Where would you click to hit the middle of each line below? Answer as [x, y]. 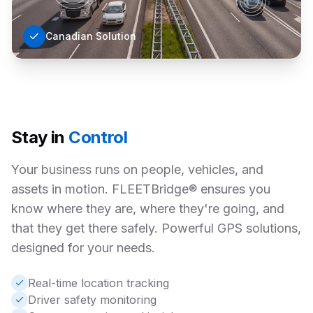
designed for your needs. [83, 248]
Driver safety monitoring [92, 300]
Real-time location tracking [99, 283]
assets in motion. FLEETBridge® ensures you [141, 189]
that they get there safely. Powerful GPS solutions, [156, 228]
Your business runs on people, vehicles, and [137, 170]
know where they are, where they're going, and [148, 209]
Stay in [40, 138]
